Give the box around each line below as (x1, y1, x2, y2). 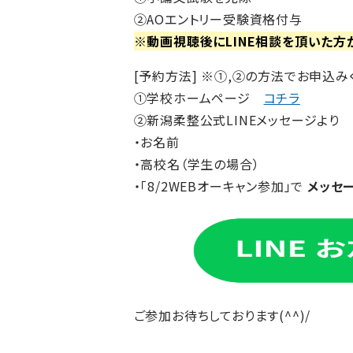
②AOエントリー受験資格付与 (133, 9, 303, 28)
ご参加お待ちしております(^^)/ (133, 305, 311, 325)
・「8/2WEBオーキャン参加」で (133, 176, 307, 195)
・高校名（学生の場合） (133, 154, 260, 173)
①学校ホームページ (133, 87, 264, 107)
